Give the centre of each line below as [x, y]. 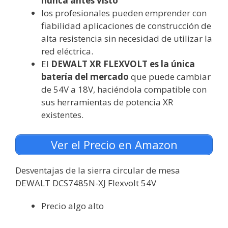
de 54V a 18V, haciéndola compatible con [124, 90]
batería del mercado [85, 77]
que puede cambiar [170, 77]
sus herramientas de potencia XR [107, 102]
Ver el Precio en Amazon [114, 145]
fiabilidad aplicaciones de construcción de [126, 26]
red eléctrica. [67, 51]
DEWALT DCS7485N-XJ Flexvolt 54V [86, 183]
